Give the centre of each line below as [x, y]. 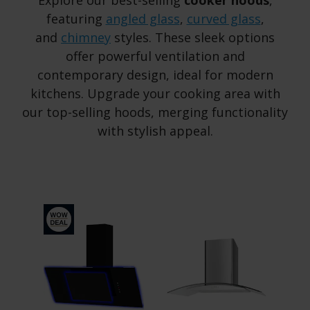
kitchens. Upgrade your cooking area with [155, 94]
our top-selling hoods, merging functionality [155, 112]
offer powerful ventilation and [155, 56]
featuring [76, 19]
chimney [86, 38]
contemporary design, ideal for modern [155, 75]
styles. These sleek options [193, 38]
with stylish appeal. [155, 131]
